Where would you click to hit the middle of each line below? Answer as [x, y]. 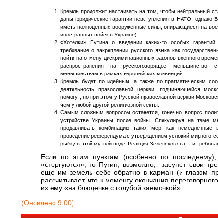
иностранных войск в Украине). [99, 35]
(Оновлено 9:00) [48, 203]
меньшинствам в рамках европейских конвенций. [122, 73]
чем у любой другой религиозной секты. [110, 105]
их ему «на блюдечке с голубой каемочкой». [112, 188]
